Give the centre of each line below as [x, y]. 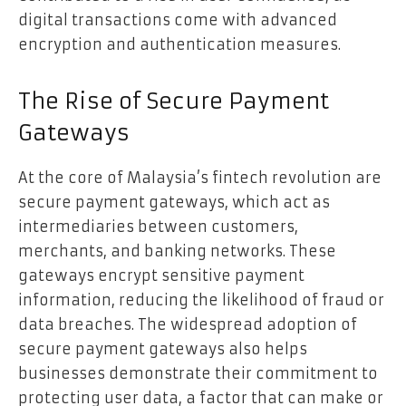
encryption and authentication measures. [179, 45]
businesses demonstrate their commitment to [198, 374]
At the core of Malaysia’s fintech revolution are [200, 178]
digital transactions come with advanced [178, 20]
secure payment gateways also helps [163, 349]
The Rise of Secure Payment [174, 102]
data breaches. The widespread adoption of [188, 325]
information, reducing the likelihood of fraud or [201, 300]
